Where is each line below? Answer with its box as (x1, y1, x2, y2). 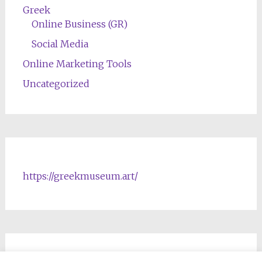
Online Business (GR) (31, 18, 127, 30)
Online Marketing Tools (22, 57, 132, 70)
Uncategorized (22, 77, 89, 89)
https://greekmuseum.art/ (22, 170, 138, 182)
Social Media (31, 37, 88, 50)
